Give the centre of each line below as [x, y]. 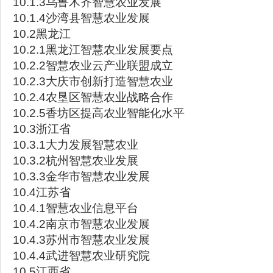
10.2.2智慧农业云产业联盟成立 [93, 66]
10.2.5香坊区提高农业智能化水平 [99, 113]
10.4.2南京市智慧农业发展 [81, 224]
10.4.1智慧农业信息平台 [76, 208]
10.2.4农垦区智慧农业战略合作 [93, 97]
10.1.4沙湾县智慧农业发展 [81, 18]
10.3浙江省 [42, 129]
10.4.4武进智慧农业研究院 [81, 256]
